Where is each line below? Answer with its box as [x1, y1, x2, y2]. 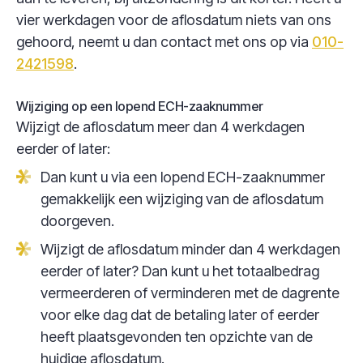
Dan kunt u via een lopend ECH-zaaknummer [41, 169, 325, 186]
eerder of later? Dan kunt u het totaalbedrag [41, 263, 319, 280]
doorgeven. [41, 212, 114, 229]
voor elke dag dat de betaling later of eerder [41, 306, 319, 323]
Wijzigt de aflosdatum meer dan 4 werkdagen [16, 118, 305, 135]
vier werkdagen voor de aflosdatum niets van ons [16, 11, 331, 28]
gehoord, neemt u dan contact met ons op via [16, 33, 312, 50]
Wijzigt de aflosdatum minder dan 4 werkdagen [41, 241, 340, 258]
